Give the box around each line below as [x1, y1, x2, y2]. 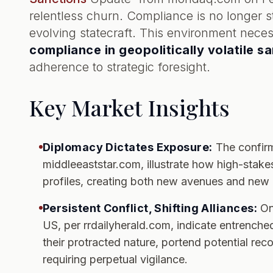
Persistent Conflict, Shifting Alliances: [43, 202, 257, 214]
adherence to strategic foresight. [29, 60, 210, 74]
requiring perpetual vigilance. [43, 253, 188, 266]
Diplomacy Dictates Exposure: [43, 141, 213, 154]
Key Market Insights [29, 93, 230, 122]
